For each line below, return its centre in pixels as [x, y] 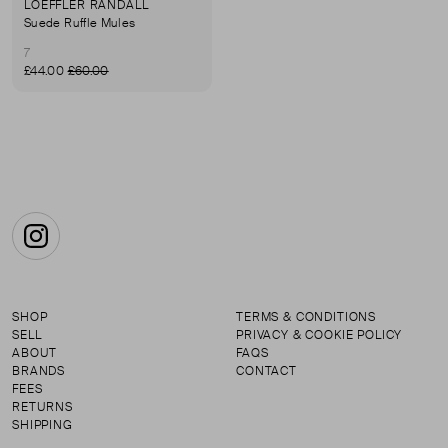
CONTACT [266, 371]
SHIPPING [42, 425]
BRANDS [39, 371]
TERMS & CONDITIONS [306, 317]
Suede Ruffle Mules [80, 23]
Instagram [71, 246]
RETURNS [42, 407]
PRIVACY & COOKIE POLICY [319, 335]
